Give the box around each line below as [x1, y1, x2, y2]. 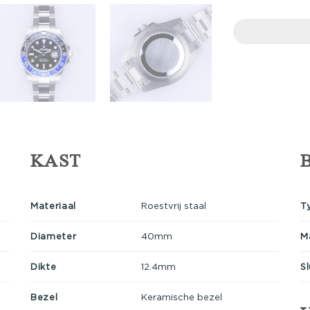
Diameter [30, 230, 77, 241]
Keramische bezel [140, 291, 222, 302]
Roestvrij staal [140, 200, 206, 210]
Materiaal [30, 200, 76, 210]
